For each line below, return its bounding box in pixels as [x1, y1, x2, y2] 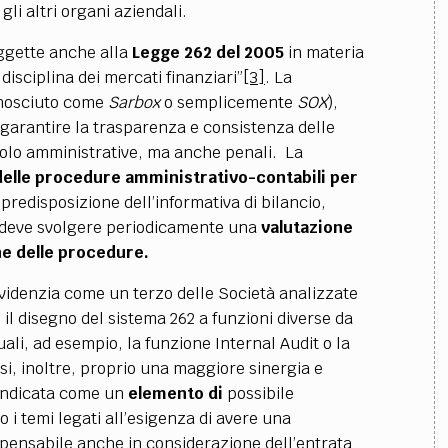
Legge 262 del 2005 [131, 42, 284, 63]
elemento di [127, 383, 223, 404]
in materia [283, 42, 364, 63]
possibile [222, 383, 294, 404]
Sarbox [107, 92, 160, 113]
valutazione [260, 217, 353, 238]
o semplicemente [159, 92, 297, 113]
